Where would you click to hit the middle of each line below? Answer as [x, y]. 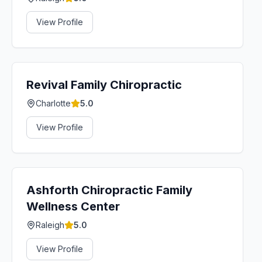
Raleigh [50, 225]
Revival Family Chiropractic [104, 85]
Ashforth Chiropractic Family [109, 190]
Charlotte [53, 103]
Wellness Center [73, 206]
